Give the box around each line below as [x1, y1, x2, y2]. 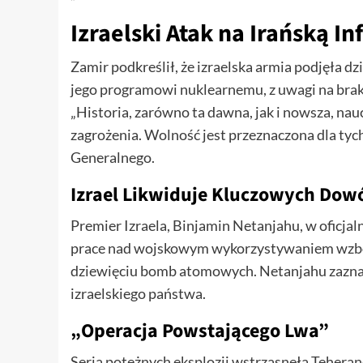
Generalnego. [70, 148, 155, 167]
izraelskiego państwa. [70, 284, 206, 303]
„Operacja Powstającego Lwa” [70, 317, 329, 346]
